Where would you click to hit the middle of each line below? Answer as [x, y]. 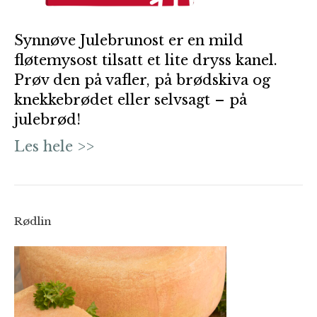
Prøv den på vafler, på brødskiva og [142, 80]
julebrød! [47, 120]
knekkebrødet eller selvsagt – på [131, 100]
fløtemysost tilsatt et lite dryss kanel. [146, 60]
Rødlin [33, 221]
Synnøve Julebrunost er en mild [129, 40]
